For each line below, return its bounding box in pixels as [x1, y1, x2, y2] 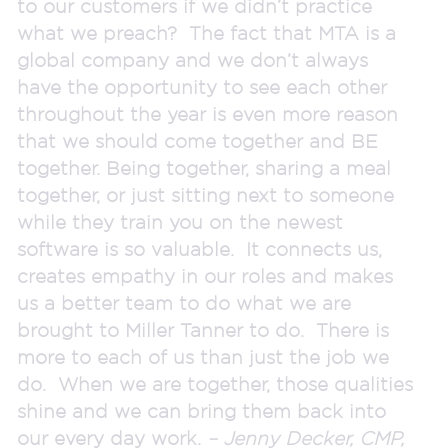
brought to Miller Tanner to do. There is [17, 318, 389, 341]
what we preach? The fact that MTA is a [17, 21, 396, 44]
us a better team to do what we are [17, 291, 351, 314]
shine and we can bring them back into [17, 399, 386, 422]
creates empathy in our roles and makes [17, 264, 393, 287]
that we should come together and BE [17, 129, 378, 152]
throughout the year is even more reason [17, 102, 398, 125]
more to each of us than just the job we [17, 345, 389, 368]
